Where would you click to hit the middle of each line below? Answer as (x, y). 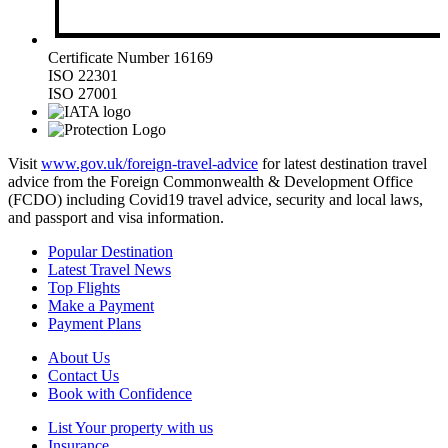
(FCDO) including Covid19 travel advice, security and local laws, (215, 200)
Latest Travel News (109, 270)
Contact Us (83, 376)
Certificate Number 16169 (130, 58)
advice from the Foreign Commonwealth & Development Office (210, 182)
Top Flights (84, 288)
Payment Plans (94, 324)
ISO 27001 (83, 94)
